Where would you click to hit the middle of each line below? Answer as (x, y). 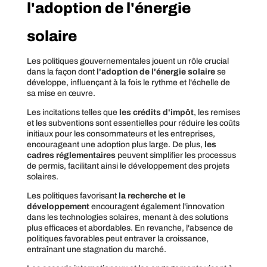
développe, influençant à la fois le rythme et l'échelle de (128, 82)
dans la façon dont (61, 72)
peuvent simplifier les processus (176, 155)
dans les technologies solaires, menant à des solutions (127, 217)
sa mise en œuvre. (61, 93)
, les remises (217, 112)
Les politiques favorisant (72, 195)
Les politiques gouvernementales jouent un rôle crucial (128, 61)
